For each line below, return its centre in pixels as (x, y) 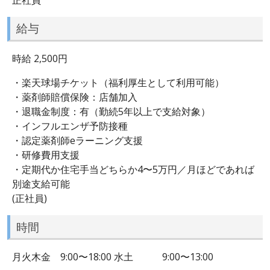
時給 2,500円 (40, 58)
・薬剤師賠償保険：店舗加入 (75, 97)
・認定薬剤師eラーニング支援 (77, 140)
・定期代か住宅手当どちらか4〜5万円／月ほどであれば (133, 169)
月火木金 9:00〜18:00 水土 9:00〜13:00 (113, 257)
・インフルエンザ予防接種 (70, 126)
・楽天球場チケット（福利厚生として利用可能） (118, 82)
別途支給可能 (41, 184)
